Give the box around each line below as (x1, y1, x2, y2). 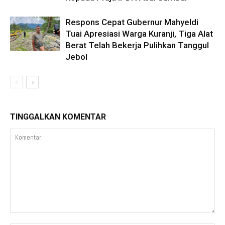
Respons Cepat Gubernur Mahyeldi (65, 17, 198, 27)
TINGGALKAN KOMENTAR (10, 111, 106, 122)
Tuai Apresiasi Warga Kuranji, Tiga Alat (65, 28, 213, 39)
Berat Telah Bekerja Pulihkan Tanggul (65, 40, 209, 50)
